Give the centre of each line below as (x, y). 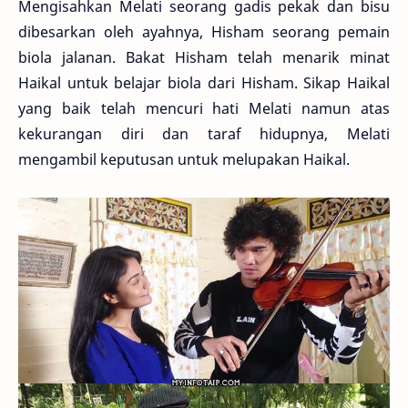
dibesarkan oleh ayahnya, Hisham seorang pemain (204, 31)
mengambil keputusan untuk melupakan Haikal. (184, 159)
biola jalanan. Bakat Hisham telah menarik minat (204, 57)
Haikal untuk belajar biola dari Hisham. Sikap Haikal (204, 82)
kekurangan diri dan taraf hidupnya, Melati (204, 133)
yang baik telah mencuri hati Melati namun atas (204, 108)
